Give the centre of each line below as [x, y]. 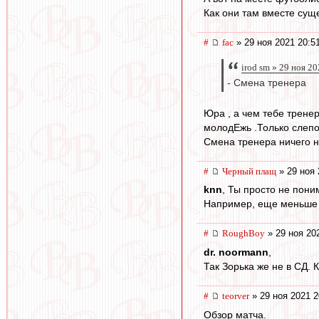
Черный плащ [249, 171]
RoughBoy [244, 234]
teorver [236, 296]
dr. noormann [236, 252]
